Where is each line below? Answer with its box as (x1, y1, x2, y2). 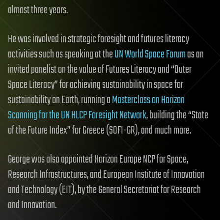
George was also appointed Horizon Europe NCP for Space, (8, 151, 188, 168)
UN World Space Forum (114, 46, 186, 63)
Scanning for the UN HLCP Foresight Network (8, 107, 146, 124)
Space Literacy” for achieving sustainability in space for (8, 77, 183, 94)
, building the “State (146, 107, 208, 124)
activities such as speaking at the (8, 46, 114, 63)
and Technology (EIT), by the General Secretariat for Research (8, 182, 201, 199)
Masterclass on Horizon (112, 92, 185, 109)
